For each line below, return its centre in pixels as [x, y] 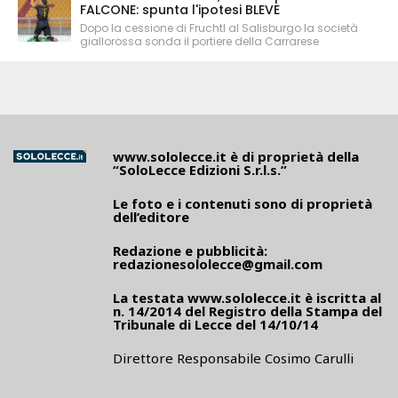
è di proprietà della [293, 157]
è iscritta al [341, 298]
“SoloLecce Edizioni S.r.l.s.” [200, 170]
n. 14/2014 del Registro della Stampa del [247, 311]
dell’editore [151, 217]
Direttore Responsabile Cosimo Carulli [233, 358]
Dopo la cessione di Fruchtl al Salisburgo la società [219, 28]
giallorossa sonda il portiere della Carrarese [199, 42]
